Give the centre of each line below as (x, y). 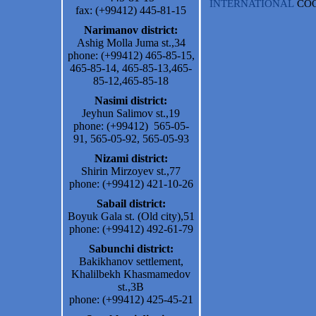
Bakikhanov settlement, (131, 261)
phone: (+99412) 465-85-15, (131, 55)
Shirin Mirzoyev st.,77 (131, 171)
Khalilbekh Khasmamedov (131, 274)
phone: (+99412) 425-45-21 (131, 299)
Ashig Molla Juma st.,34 (131, 43)
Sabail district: (131, 203)
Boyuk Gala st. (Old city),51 (131, 216)
